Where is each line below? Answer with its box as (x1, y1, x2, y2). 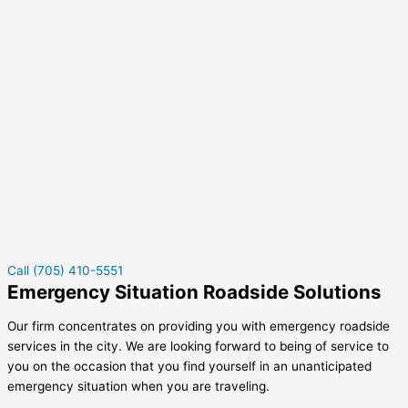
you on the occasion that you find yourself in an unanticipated (7, 359, 372, 374)
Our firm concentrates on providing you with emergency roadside (7, 319, 390, 334)
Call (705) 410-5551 (7, 262, 123, 278)
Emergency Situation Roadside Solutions (7, 280, 382, 303)
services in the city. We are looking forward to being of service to (7, 339, 389, 354)
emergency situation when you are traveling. (7, 379, 270, 394)
